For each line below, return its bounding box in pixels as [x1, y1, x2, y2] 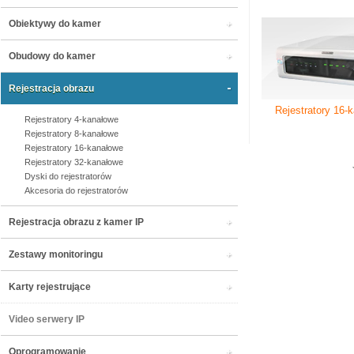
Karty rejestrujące [9, 281, 91, 292]
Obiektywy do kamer [9, 18, 101, 29]
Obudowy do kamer [9, 51, 96, 62]
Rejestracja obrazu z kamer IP [9, 217, 144, 228]
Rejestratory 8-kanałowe [24, 129, 119, 138]
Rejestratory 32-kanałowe [24, 157, 123, 167]
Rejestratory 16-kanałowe [24, 143, 123, 153]
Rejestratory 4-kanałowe [24, 115, 119, 124]
